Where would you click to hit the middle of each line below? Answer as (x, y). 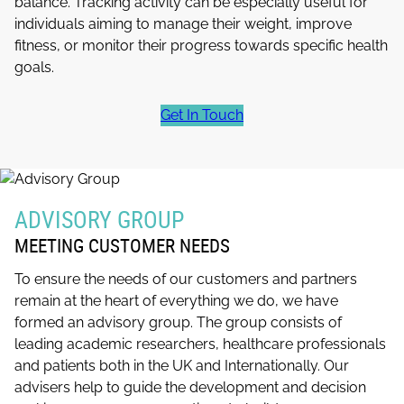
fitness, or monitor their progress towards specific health (201, 45)
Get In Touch (202, 115)
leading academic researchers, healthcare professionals (200, 344)
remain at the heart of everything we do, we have (176, 300)
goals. (34, 67)
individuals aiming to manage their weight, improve (183, 23)
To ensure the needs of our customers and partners (185, 279)
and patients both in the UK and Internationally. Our (181, 365)
